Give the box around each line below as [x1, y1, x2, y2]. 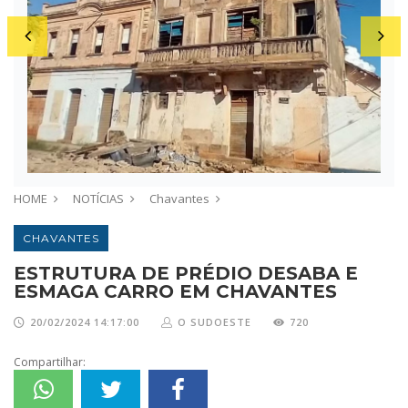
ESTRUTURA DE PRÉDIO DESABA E [14, 261, 358, 284]
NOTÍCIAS [73, 189, 124, 207]
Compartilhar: [14, 353, 86, 370]
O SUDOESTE [178, 314, 251, 329]
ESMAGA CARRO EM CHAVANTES [14, 280, 337, 302]
